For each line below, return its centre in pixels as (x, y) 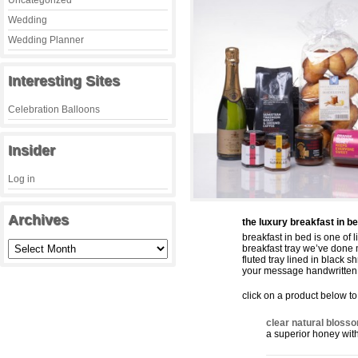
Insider (32, 150)
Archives (38, 220)
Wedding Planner (46, 40)
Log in (22, 179)
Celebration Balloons (54, 109)
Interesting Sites (64, 81)
